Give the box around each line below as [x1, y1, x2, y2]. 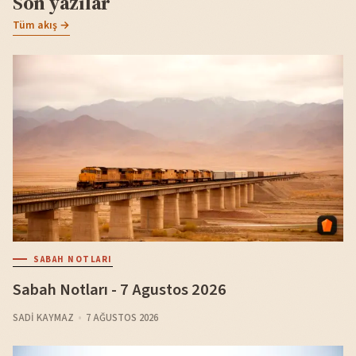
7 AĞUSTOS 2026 [85, 311, 158, 326]
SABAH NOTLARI [33, 253, 114, 265]
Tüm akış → [13, 17, 70, 33]
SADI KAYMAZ [13, 311, 74, 326]
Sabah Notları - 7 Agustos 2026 [13, 278, 226, 302]
